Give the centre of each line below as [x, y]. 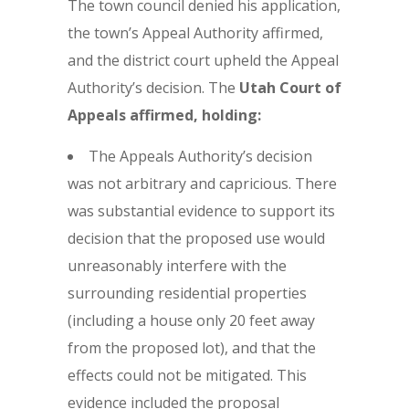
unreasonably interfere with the [177, 266]
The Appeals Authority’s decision [200, 156]
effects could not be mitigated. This [187, 375]
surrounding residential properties [187, 293]
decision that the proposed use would [196, 238]
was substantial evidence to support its [201, 211]
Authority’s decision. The [153, 88]
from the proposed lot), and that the [192, 348]
